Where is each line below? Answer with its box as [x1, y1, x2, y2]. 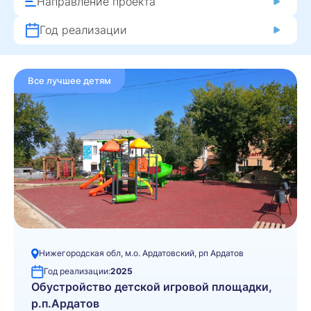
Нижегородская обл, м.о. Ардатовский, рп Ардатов [39, 247, 244, 258]
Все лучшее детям [28, 74, 111, 86]
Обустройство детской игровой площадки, [31, 279, 272, 294]
